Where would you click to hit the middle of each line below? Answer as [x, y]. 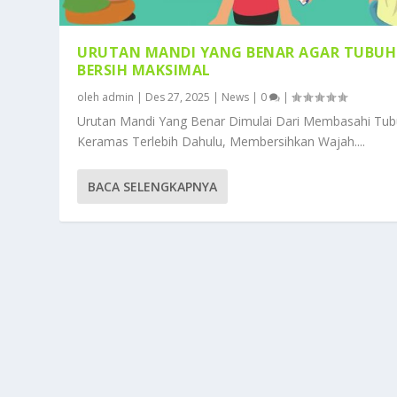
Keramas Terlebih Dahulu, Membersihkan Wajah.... [222, 142]
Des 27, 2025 [178, 97]
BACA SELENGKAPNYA [153, 187]
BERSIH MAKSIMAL [144, 70]
